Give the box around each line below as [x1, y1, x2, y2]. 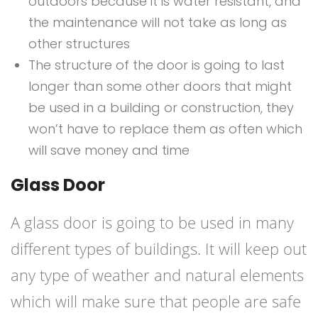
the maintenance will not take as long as [28, 13, 287, 32]
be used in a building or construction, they [28, 99, 294, 117]
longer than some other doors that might [28, 77, 292, 96]
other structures [28, 35, 130, 53]
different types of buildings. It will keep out [11, 238, 307, 260]
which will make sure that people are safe [11, 290, 301, 312]
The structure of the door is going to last [28, 56, 285, 75]
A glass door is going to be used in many [11, 212, 294, 234]
